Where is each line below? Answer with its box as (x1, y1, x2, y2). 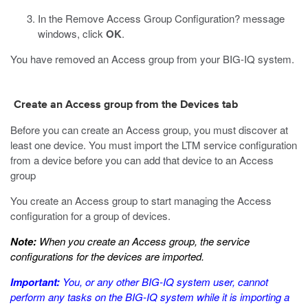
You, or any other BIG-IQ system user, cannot (60, 274, 268, 289)
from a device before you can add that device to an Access (10, 153, 274, 167)
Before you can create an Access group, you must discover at (10, 122, 288, 137)
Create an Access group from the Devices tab (14, 100, 238, 111)
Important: (10, 274, 60, 289)
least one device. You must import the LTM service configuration (10, 137, 297, 152)
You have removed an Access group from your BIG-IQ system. (10, 52, 294, 66)
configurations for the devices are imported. (10, 249, 204, 263)
